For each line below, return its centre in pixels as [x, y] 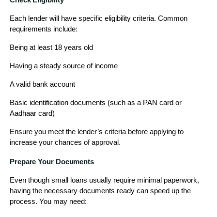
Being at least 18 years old [51, 47]
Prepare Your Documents [52, 162]
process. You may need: [48, 201]
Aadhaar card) [32, 113]
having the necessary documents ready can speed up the [100, 191]
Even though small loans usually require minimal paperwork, [104, 180]
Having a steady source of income [64, 66]
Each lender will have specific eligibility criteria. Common [99, 18]
